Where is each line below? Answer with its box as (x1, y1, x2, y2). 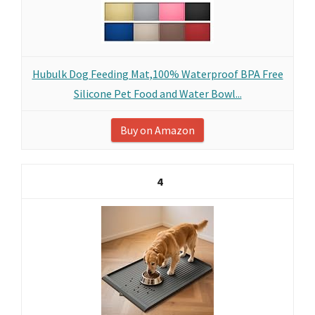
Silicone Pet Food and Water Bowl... (73, 86, 242, 101)
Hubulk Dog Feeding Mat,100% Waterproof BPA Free (32, 67, 283, 81)
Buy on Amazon (120, 123, 195, 137)
